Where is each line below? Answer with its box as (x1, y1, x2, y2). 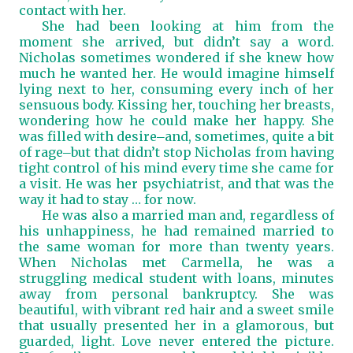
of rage (19, 144, 64, 160)
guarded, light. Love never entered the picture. (19, 333, 334, 349)
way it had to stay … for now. (19, 191, 196, 207)
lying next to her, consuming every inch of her (19, 81, 334, 97)
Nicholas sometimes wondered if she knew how (19, 50, 334, 65)
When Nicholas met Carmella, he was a (19, 255, 334, 270)
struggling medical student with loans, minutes (19, 270, 334, 286)
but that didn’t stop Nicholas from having (71, 144, 335, 160)
